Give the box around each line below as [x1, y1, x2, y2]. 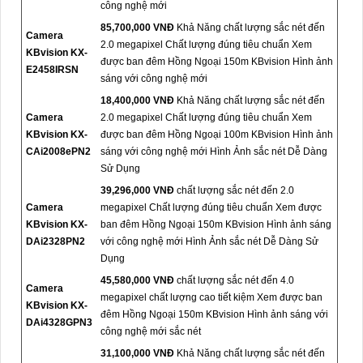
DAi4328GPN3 [26, 316, 92, 328]
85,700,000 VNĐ [100, 21, 174, 33]
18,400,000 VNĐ [100, 94, 174, 106]
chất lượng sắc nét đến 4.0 [174, 274, 294, 286]
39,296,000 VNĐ [100, 184, 174, 196]
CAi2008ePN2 [26, 145, 91, 157]
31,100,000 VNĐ [100, 347, 174, 359]
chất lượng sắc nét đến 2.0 [174, 184, 294, 196]
